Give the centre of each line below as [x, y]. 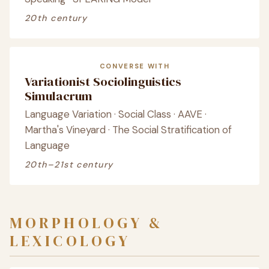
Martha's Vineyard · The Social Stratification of [128, 130]
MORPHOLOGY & [87, 223]
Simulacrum [59, 96]
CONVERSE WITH [134, 66]
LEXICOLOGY [70, 241]
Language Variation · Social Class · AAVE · [116, 114]
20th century [56, 18]
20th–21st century [69, 165]
